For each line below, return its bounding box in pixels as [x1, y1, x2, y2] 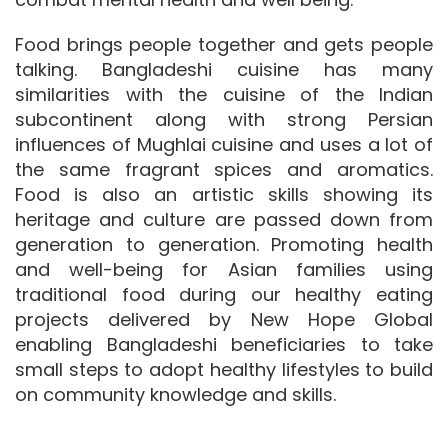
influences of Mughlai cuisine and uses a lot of [15, 132, 433, 158]
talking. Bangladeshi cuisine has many [15, 57, 433, 83]
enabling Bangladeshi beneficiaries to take [15, 332, 433, 358]
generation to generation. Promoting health [15, 232, 433, 258]
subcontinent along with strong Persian [15, 107, 433, 133]
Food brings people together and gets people [15, 32, 433, 58]
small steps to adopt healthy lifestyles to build [15, 357, 433, 383]
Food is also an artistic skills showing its [15, 182, 433, 208]
